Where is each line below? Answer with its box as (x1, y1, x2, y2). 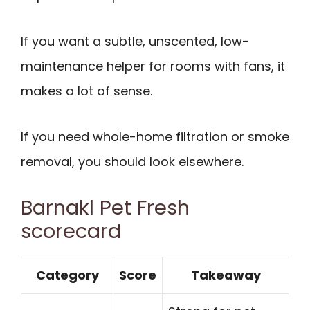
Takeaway (190, 266, 261, 284)
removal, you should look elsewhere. (21, 153, 244, 171)
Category (35, 266, 99, 284)
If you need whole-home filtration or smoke (21, 128, 289, 146)
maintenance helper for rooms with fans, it (21, 57, 285, 75)
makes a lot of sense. (21, 82, 152, 100)
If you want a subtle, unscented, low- (21, 32, 249, 50)
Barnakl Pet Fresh (21, 193, 190, 221)
